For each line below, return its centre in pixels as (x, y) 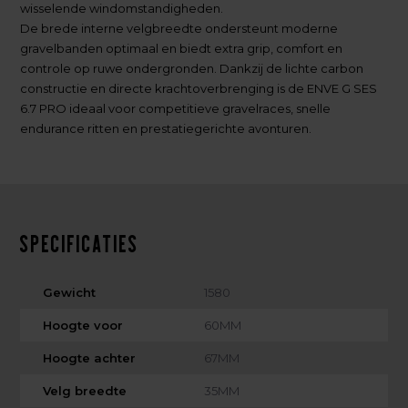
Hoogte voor (83, 325)
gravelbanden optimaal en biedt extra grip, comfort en (182, 48)
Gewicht (70, 292)
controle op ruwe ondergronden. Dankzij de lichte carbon (192, 68)
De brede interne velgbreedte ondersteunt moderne (179, 28)
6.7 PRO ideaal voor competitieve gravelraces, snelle (176, 108)
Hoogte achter (90, 357)
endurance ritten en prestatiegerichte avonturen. (166, 128)
